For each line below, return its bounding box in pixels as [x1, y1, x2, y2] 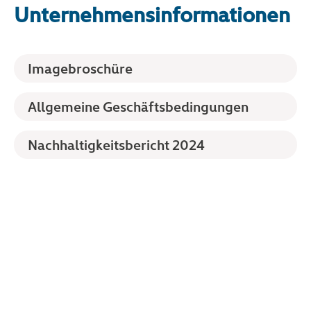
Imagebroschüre [28, 58, 133, 77]
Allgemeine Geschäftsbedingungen [28, 96, 249, 115]
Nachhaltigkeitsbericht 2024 [28, 135, 205, 154]
